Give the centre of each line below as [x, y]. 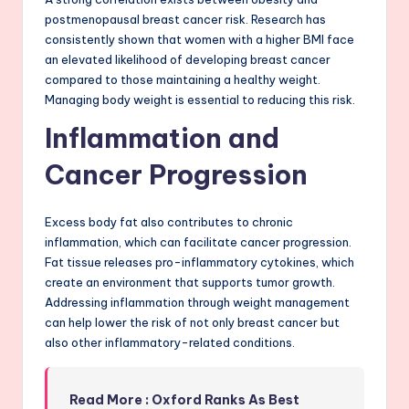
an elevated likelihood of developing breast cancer [188, 59]
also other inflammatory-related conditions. [170, 342]
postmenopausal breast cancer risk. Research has [185, 19]
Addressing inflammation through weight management [197, 302]
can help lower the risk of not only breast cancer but [192, 322]
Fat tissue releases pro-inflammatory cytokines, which [199, 262]
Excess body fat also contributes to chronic [169, 221]
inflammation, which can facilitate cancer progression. [198, 241]
